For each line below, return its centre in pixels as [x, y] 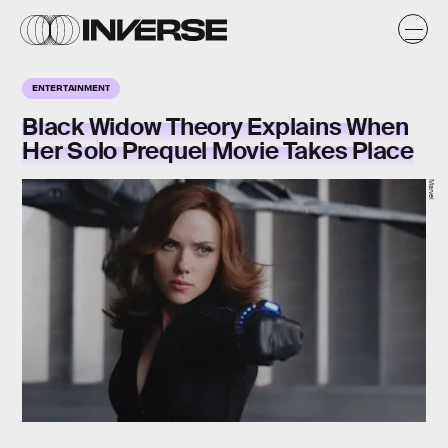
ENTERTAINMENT [71, 87]
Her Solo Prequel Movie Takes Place [218, 150]
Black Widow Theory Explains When [215, 126]
